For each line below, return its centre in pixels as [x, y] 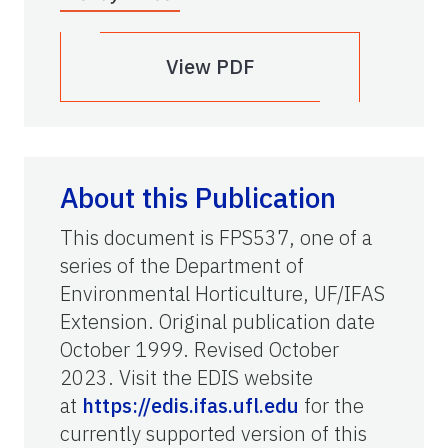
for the [331, 406]
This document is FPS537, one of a [216, 238]
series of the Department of [182, 266]
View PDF [210, 67]
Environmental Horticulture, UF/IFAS [222, 294]
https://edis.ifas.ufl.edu [190, 406]
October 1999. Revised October [199, 350]
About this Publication [198, 198]
